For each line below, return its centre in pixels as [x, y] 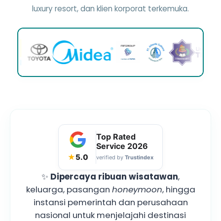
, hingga [179, 189]
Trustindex [139, 157]
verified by [110, 157]
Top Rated [116, 136]
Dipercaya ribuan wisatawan [114, 176]
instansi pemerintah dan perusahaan [110, 202]
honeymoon [137, 189]
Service [112, 146]
